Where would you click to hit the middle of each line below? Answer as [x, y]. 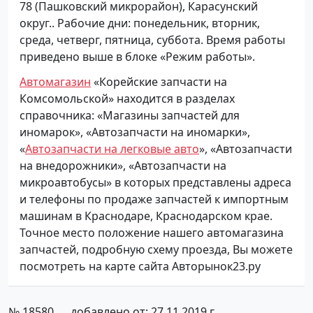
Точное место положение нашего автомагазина [152, 232]
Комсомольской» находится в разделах [127, 98]
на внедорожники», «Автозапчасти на [123, 165]
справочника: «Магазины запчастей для [130, 115]
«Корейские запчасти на [159, 81]
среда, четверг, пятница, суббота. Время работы [152, 39]
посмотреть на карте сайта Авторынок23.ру [140, 266]
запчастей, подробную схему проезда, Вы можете [156, 249]
